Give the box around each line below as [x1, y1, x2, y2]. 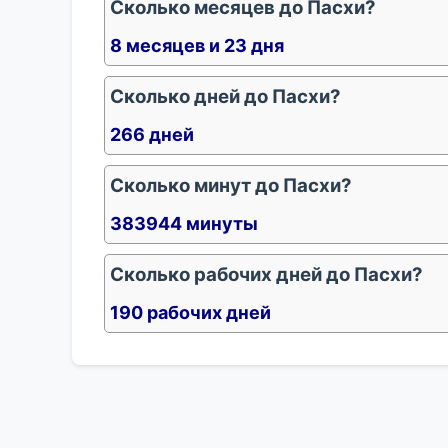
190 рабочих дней [110, 302, 271, 323]
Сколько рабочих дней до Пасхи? [110, 263, 423, 286]
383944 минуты [110, 213, 258, 234]
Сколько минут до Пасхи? [110, 174, 352, 197]
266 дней [110, 124, 194, 145]
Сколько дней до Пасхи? [110, 85, 341, 108]
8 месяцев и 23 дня [110, 35, 284, 56]
